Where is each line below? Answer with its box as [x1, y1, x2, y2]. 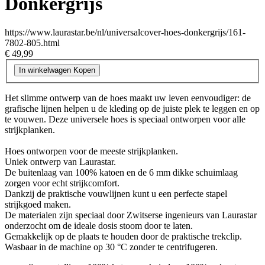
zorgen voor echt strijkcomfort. [5, 177, 119, 188]
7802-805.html [5, 38, 60, 49]
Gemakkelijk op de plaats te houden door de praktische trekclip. [5, 231, 242, 241]
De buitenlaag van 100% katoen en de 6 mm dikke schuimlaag [5, 167, 238, 177]
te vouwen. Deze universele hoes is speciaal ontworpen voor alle [5, 114, 245, 124]
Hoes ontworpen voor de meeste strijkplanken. [5, 146, 178, 156]
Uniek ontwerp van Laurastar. [5, 156, 116, 167]
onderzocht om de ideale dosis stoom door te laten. [5, 220, 193, 231]
